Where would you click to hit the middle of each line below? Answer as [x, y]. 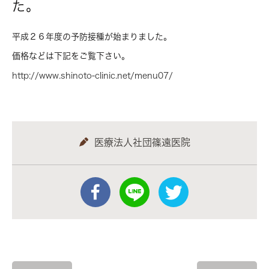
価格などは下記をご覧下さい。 [71, 56]
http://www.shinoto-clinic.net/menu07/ [92, 75]
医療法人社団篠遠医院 [142, 142]
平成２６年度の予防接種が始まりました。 [92, 36]
